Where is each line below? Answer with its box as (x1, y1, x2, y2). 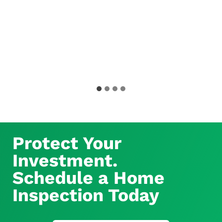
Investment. (12, 150, 117, 171)
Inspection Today (12, 184, 159, 206)
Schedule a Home (12, 167, 165, 188)
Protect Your (12, 132, 121, 154)
